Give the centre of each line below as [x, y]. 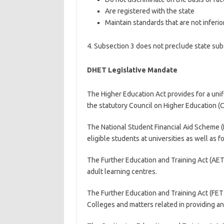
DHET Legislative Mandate [132, 70]
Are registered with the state [149, 11]
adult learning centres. [122, 171]
